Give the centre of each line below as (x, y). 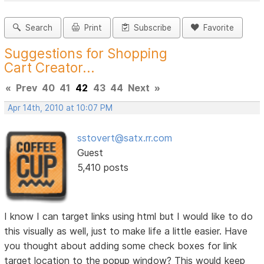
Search (37, 28)
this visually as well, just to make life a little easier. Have (126, 231)
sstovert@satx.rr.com (124, 138)
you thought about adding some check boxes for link (121, 245)
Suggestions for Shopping (86, 54)
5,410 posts (103, 168)
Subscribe (151, 28)
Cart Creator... (50, 68)
